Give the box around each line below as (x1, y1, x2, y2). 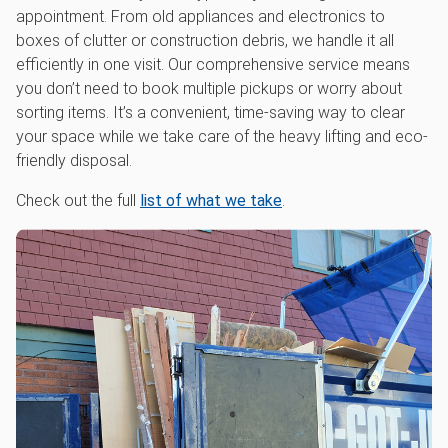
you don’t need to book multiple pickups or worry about (16, 79, 402, 99)
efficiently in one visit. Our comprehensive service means (16, 55, 410, 75)
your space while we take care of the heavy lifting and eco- (16, 127, 428, 147)
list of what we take (140, 191, 282, 211)
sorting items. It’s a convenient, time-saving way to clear (16, 103, 405, 123)
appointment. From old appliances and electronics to (16, 7, 385, 27)
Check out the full (16, 191, 140, 211)
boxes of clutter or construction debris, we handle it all (16, 31, 394, 51)
